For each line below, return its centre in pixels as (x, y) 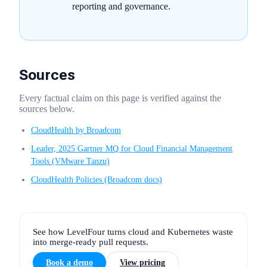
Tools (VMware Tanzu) (70, 161)
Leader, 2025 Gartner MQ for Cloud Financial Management (132, 148)
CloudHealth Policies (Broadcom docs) (97, 179)
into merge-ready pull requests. (91, 242)
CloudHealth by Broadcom (76, 130)
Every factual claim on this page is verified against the (120, 98)
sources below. (47, 108)
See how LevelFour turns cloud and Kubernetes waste (133, 232)
